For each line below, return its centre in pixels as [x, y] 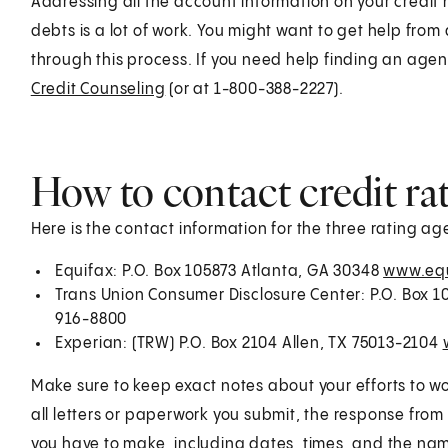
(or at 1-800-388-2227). [254, 89]
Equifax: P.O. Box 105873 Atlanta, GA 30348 [219, 271]
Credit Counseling [98, 89]
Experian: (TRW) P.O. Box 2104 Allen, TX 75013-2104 [248, 343]
